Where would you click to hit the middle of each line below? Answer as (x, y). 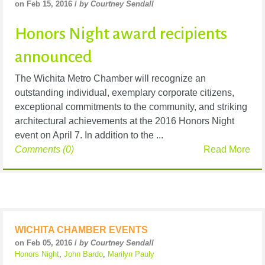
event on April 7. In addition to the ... (89, 135)
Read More (227, 149)
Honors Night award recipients (121, 33)
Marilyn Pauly (131, 254)
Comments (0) (44, 149)
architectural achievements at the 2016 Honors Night (125, 121)
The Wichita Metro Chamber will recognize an (110, 78)
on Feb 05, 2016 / (47, 243)
